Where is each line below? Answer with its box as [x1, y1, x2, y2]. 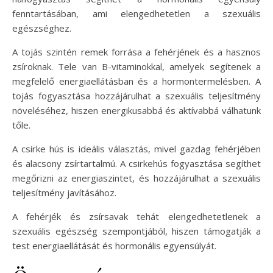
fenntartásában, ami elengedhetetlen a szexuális [12, 7, 261, 19]
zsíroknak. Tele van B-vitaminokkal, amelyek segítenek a [12, 60, 261, 73]
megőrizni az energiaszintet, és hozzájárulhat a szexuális [12, 171, 261, 184]
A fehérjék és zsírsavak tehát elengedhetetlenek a [12, 210, 261, 222]
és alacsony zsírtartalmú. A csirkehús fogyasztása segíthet [12, 157, 261, 169]
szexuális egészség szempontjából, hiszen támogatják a [12, 224, 261, 237]
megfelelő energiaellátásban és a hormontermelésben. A [12, 74, 261, 87]
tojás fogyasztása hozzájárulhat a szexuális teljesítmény [12, 89, 261, 102]
